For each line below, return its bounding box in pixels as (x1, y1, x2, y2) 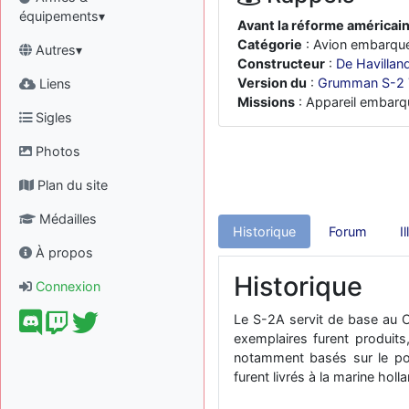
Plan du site (34, 176, 108, 193)
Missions (237, 93, 295, 110)
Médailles (36, 210, 97, 226)
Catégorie (237, 36, 302, 52)
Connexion (32, 278, 100, 294)
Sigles (32, 109, 72, 125)
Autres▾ (32, 41, 82, 58)
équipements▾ (19, 7, 105, 24)
